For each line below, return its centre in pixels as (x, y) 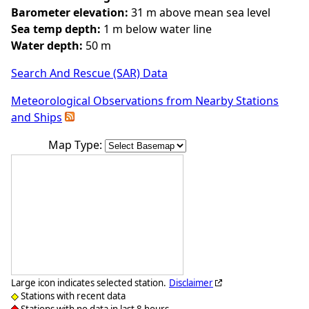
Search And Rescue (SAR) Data (89, 73)
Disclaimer (191, 283)
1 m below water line (156, 29)
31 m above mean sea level (199, 13)
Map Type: (76, 145)
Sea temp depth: (56, 29)
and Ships (37, 118)
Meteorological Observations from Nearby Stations (145, 101)
